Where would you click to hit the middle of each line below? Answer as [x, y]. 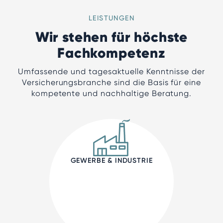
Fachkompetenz [111, 53]
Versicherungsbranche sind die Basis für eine [111, 82]
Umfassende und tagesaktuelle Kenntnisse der [111, 71]
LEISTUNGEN [111, 18]
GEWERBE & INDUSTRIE [111, 161]
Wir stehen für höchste [111, 37]
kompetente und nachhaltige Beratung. [111, 93]
